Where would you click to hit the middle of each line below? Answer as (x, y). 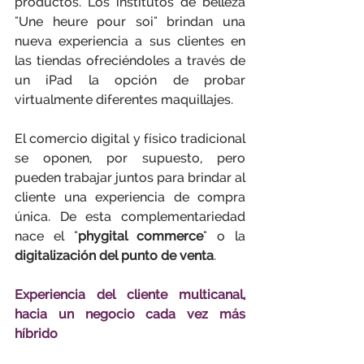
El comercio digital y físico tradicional (130, 139)
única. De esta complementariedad (130, 217)
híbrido (36, 334)
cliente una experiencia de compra (130, 197)
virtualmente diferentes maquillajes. (124, 100)
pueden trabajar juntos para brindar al (130, 178)
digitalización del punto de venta (114, 256)
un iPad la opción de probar (130, 80)
